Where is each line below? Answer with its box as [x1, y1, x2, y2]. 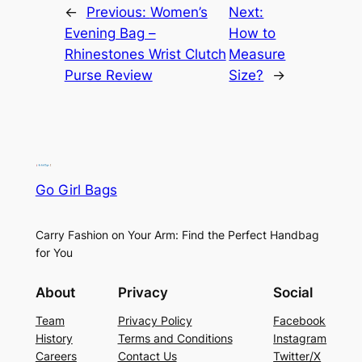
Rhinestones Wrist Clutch [64, 45, 226, 62]
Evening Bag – [64, 24, 156, 41]
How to [229, 24, 276, 41]
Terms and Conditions [117, 330, 233, 345]
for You [35, 245, 73, 259]
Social [273, 284, 314, 301]
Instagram [273, 330, 327, 345]
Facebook [273, 313, 326, 327]
